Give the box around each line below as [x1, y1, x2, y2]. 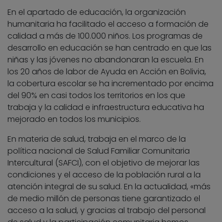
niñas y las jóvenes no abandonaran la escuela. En [7, 54, 204, 65]
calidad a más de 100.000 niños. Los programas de [7, 30, 203, 42]
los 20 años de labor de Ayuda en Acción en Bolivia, [7, 65, 206, 77]
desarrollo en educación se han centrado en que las [7, 42, 212, 54]
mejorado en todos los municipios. [7, 113, 141, 125]
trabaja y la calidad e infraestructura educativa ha [7, 101, 204, 113]
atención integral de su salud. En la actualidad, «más [7, 180, 211, 192]
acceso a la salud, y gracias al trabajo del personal [7, 204, 206, 216]
